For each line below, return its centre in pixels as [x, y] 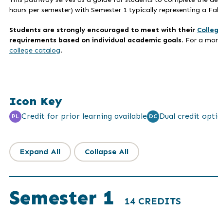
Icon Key [36, 101]
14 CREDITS [153, 201]
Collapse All [106, 152]
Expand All [40, 152]
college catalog [35, 50]
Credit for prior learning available [84, 116]
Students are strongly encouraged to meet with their [103, 29]
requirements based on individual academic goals [95, 40]
